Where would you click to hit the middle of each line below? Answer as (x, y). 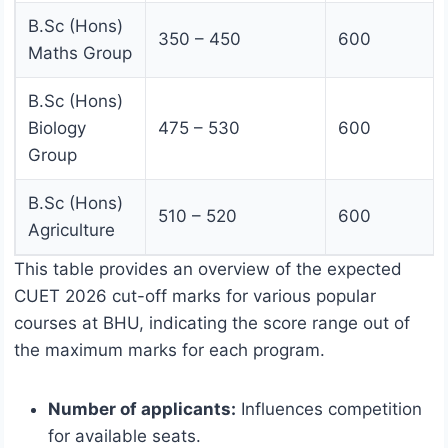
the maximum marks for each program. (169, 350)
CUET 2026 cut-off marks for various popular (195, 296)
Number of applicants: (142, 409)
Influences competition (329, 409)
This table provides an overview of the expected (208, 269)
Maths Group (80, 53)
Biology (57, 128)
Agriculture (71, 230)
